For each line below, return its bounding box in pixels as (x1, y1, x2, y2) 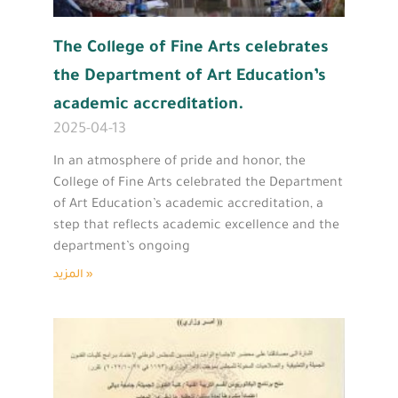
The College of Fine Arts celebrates (53, 39, 329, 58)
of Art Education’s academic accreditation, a (53, 197, 323, 212)
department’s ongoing (53, 240, 190, 255)
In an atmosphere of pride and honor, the (53, 155, 306, 170)
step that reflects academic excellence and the (53, 219, 339, 234)
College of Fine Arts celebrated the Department (53, 176, 343, 191)
